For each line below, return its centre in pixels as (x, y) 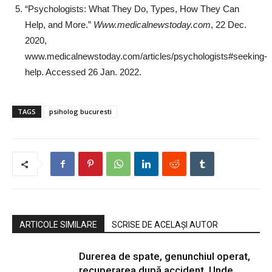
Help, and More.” (59, 24)
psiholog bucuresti (80, 111)
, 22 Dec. (229, 24)
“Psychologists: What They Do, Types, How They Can (132, 8)
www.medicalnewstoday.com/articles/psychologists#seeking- (146, 56)
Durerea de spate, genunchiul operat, (165, 256)
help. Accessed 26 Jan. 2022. (83, 72)
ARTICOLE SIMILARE (58, 224)
